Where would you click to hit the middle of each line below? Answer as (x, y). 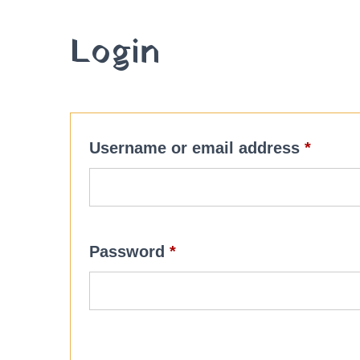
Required (210, 251)
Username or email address (197, 148)
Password (129, 252)
